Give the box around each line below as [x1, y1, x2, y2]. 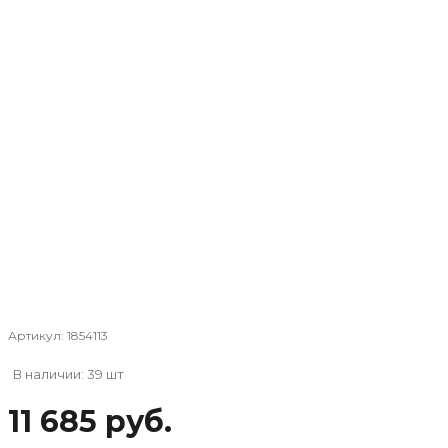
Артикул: [8, 327, 67, 343]
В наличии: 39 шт [13, 365, 124, 382]
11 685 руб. [8, 402, 172, 440]
